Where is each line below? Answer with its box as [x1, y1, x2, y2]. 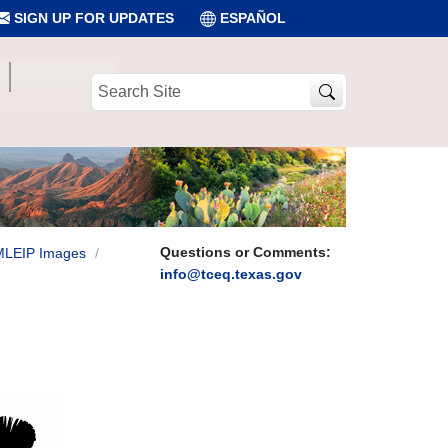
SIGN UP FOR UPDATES [10, 10, 174, 26]
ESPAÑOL [220, 10, 286, 26]
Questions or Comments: [160, 244, 331, 260]
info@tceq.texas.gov [160, 266, 302, 282]
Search [90, 74, 135, 90]
